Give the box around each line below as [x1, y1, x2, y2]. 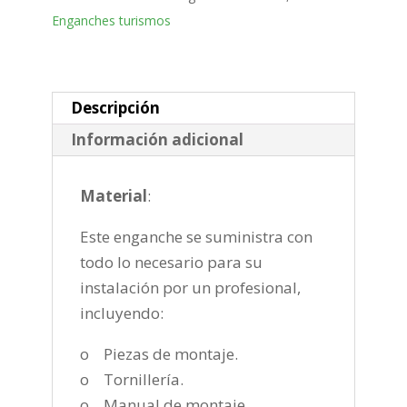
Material [79, 185, 147, 207]
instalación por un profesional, [79, 277, 301, 299]
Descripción [70, 97, 160, 119]
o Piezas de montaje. [79, 343, 238, 365]
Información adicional [70, 129, 243, 151]
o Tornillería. [79, 369, 184, 391]
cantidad [50, 95, 115, 117]
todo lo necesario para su [79, 252, 263, 273]
